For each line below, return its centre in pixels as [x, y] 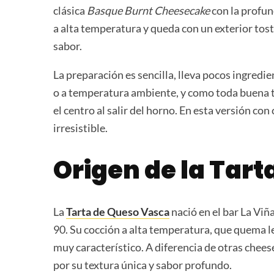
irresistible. [80, 128]
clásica [70, 10]
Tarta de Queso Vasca [118, 211]
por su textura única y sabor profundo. [143, 265]
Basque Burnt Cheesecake [148, 10]
